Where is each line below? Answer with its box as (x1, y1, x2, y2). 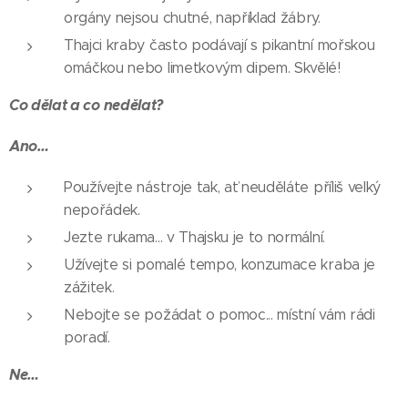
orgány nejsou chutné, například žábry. (64, 8, 321, 26)
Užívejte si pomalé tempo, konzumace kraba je (64, 255, 375, 273)
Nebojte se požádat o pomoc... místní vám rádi (64, 305, 375, 323)
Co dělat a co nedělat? (9, 95, 163, 115)
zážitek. (64, 278, 115, 296)
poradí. (64, 328, 110, 346)
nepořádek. (64, 200, 140, 219)
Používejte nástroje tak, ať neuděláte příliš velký (64, 178, 381, 196)
